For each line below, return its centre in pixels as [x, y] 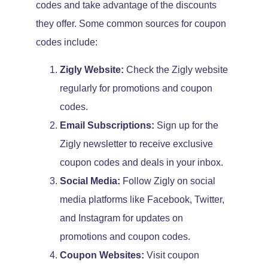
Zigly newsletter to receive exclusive [136, 144]
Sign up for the [186, 125]
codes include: [67, 42]
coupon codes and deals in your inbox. [141, 162]
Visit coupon [172, 255]
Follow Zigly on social [168, 181]
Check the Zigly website [176, 69]
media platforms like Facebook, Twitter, [142, 199]
